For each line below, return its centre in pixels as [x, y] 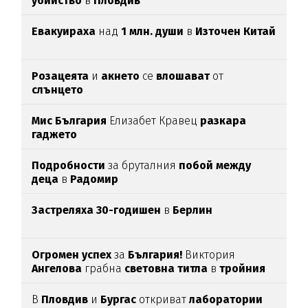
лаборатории [226, 299]
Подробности [70, 165]
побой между [214, 165]
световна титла [168, 268]
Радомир [95, 179]
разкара [223, 120]
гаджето [55, 134]
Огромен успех [72, 254]
